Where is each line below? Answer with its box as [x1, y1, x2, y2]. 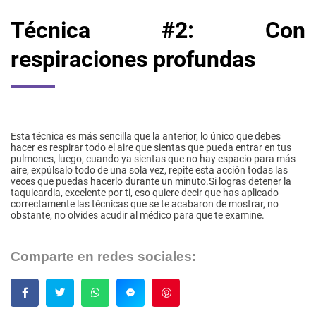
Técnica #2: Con [11, 17, 305, 44]
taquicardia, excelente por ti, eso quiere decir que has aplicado [11, 187, 279, 199]
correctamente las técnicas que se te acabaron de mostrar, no [11, 198, 279, 210]
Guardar [181, 285, 219, 300]
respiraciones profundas [11, 46, 255, 73]
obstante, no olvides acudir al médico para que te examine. [11, 209, 265, 221]
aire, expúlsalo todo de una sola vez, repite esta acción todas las [11, 164, 288, 176]
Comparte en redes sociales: [11, 249, 196, 265]
